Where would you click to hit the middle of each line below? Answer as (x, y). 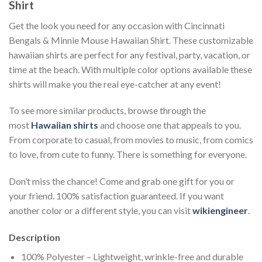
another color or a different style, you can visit (101, 211)
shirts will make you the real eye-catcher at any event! (115, 84)
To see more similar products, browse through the (107, 111)
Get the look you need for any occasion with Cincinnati (117, 25)
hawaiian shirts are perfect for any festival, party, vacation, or (130, 54)
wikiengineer (220, 211)
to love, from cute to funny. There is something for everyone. (128, 154)
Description (35, 237)
